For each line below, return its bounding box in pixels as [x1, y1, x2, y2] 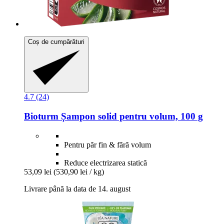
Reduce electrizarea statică [64, 158, 147, 167]
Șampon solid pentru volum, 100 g [58, 111, 203, 122]
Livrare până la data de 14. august [24, 184, 130, 193]
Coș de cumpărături [28, 38, 84, 46]
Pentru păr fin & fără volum [64, 140, 151, 149]
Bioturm [24, 111, 58, 122]
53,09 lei [24, 167, 51, 176]
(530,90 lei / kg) [53, 167, 104, 176]
